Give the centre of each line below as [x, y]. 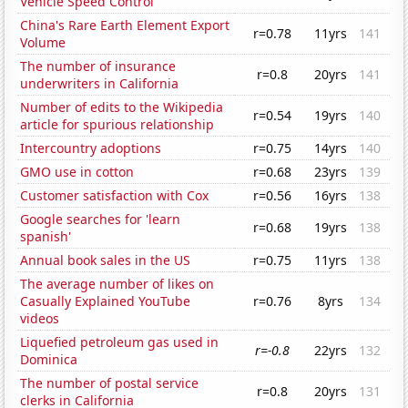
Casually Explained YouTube [106, 301]
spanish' [46, 237]
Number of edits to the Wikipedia [122, 107]
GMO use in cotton [77, 172]
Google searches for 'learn [101, 219]
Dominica [49, 360]
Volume [43, 43]
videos [40, 319]
